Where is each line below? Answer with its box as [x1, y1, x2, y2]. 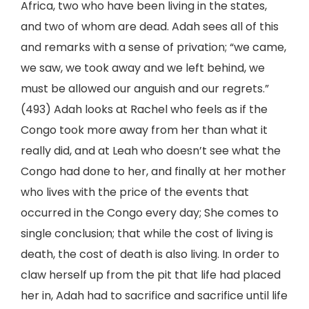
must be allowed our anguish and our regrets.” [21, 81, 269, 97]
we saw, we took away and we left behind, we [21, 60, 265, 76]
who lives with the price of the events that [21, 184, 249, 200]
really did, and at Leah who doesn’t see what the [21, 143, 281, 159]
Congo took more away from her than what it [21, 122, 268, 138]
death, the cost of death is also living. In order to [21, 246, 279, 262]
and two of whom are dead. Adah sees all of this [21, 19, 279, 34]
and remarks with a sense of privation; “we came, [21, 39, 286, 55]
